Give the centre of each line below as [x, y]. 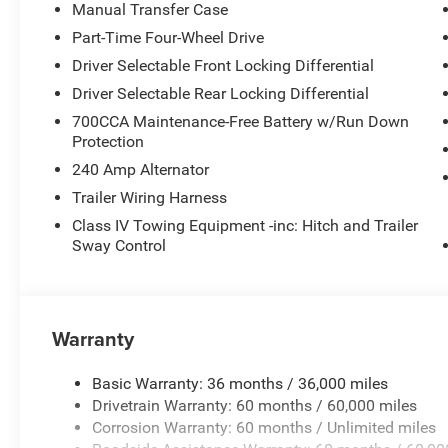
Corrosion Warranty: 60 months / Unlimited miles [264, 427]
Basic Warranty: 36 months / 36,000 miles [240, 383]
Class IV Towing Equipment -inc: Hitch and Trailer [245, 225]
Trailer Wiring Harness [150, 197]
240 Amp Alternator [141, 169]
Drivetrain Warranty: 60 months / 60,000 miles [255, 405]
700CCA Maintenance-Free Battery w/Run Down [241, 121]
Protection [108, 141]
